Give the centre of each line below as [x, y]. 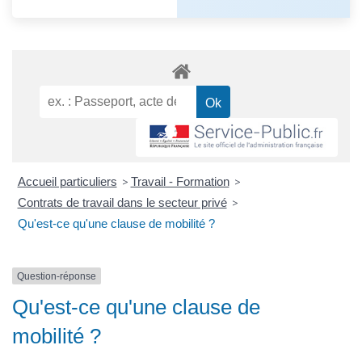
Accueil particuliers [67, 181]
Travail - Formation [180, 181]
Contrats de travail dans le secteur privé [122, 202]
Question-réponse [57, 276]
